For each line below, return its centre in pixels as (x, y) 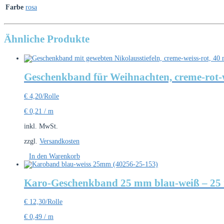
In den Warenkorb (54, 156)
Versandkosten (59, 141)
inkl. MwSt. (41, 126)
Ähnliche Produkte (47, 39)
